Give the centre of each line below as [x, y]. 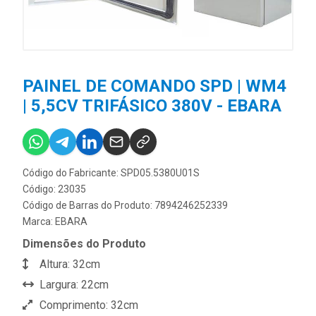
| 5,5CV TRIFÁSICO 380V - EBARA [152, 106]
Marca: [39, 222]
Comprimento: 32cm [87, 305]
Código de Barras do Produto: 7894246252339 [125, 206]
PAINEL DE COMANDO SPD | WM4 [154, 86]
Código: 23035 [54, 189]
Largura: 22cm [73, 285]
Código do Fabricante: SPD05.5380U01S [111, 173]
